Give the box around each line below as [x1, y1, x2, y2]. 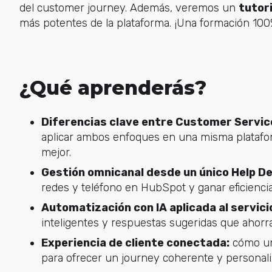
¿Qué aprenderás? [19, 75, 206, 100]
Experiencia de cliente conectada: [41, 236, 229, 250]
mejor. [41, 146, 71, 160]
